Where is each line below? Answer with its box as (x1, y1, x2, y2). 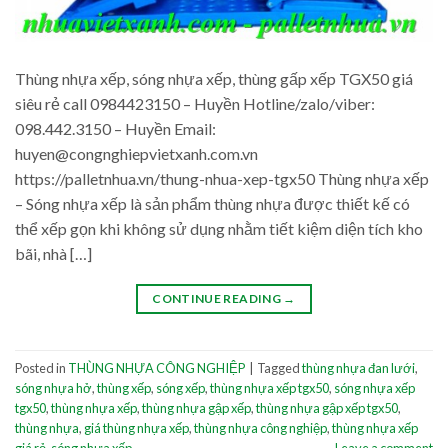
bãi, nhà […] (15, 244, 92, 264)
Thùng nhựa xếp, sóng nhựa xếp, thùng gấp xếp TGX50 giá (15, 69, 413, 89)
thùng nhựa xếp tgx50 (210, 379, 329, 396)
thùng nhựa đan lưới (302, 359, 415, 376)
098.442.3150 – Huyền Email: (15, 119, 216, 139)
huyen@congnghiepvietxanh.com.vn (15, 144, 258, 164)
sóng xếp (156, 379, 205, 396)
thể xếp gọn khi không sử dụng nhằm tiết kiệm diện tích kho (15, 219, 423, 239)
